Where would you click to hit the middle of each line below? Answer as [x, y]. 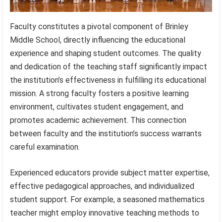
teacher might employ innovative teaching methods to [105, 213]
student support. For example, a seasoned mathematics [108, 199]
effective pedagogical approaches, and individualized [102, 186]
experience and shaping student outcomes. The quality [106, 53]
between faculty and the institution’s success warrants [106, 133]
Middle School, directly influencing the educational [98, 40]
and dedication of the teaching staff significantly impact [109, 66]
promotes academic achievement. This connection [98, 120]
